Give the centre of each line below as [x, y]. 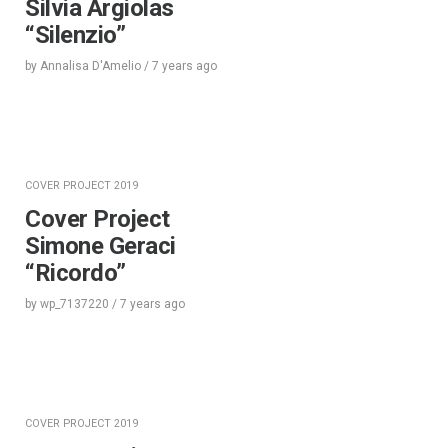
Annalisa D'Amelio [90, 65]
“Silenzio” [75, 34]
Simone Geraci [100, 245]
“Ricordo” [75, 272]
